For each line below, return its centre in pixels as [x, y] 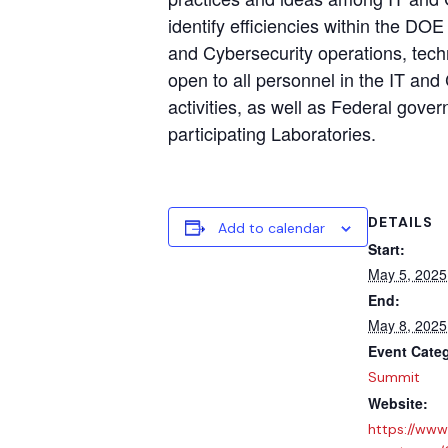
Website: [398, 403]
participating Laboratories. [272, 133]
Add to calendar [271, 228]
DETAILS [400, 222]
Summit [394, 377]
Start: [386, 249]
